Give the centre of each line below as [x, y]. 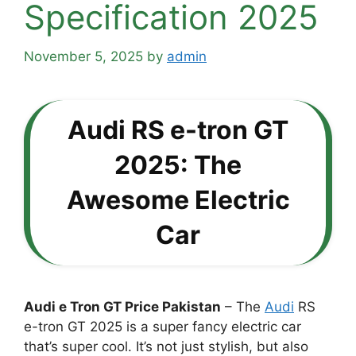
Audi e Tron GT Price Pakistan [122, 306]
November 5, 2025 [83, 56]
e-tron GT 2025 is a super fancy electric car [163, 326]
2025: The [178, 164]
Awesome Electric [178, 199]
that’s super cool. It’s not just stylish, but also [166, 346]
